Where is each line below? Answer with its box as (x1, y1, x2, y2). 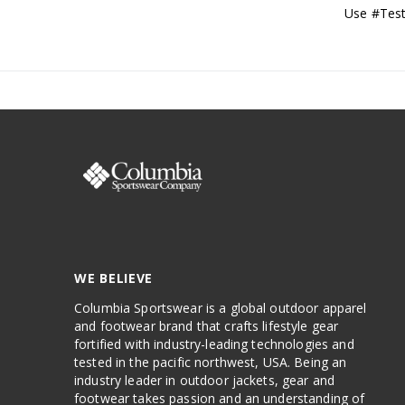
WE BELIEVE (74, 269, 153, 287)
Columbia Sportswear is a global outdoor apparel (74, 299, 367, 317)
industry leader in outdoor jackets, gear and (74, 372, 335, 390)
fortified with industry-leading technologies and (74, 335, 354, 353)
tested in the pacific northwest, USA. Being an (74, 353, 347, 372)
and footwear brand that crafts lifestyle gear (74, 317, 339, 335)
